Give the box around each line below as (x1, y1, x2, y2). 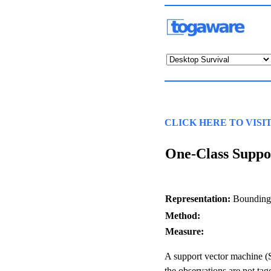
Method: (165, 211, 200, 221)
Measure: (165, 226, 204, 237)
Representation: (165, 194, 230, 204)
